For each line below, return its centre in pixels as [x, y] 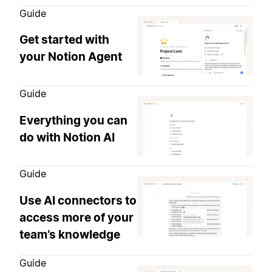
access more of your [76, 218]
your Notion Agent [71, 57]
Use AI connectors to [78, 201]
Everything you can [73, 120]
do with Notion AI [67, 137]
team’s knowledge [70, 235]
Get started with [64, 40]
